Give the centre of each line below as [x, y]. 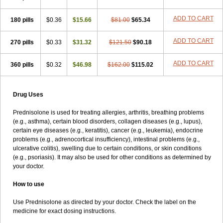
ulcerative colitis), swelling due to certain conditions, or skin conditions [107, 148]
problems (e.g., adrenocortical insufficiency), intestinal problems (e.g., [106, 139]
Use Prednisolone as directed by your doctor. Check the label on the [105, 202]
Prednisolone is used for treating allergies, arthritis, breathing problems [109, 112]
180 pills [22, 20]
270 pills [22, 42]
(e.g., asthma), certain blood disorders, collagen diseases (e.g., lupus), [108, 121]
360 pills [22, 65]
